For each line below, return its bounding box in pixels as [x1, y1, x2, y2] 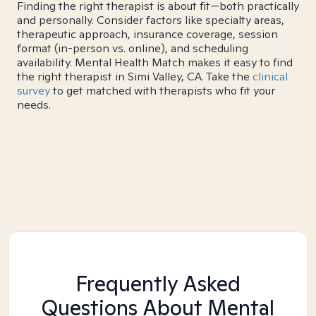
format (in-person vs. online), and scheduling [17, 41, 248, 56]
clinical [253, 69, 288, 84]
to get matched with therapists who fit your [50, 83, 275, 98]
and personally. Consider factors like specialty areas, [17, 13, 284, 28]
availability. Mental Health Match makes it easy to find [17, 55, 293, 70]
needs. [17, 97, 51, 112]
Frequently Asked [75, 269, 241, 298]
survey [17, 83, 50, 98]
